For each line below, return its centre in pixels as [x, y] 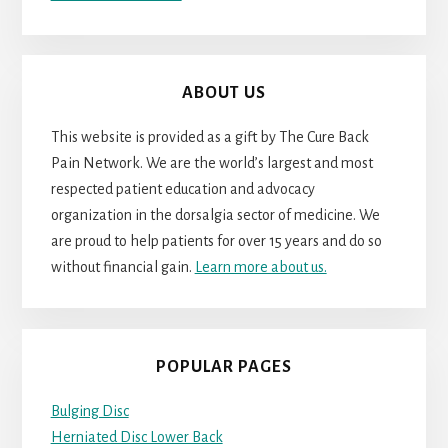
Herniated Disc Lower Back [136, 436]
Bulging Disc [89, 410]
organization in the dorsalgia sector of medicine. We [215, 215]
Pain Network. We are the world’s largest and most [211, 163]
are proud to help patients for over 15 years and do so [216, 241]
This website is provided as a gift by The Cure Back [209, 137]
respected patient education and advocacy [182, 189]
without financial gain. [122, 267]
